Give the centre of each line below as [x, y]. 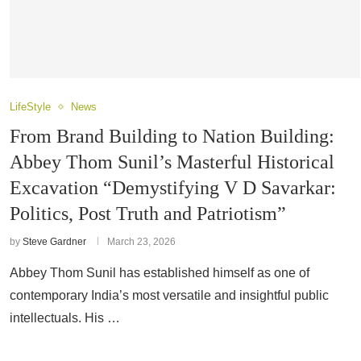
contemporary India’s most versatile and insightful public [169, 295]
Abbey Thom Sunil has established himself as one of [160, 273]
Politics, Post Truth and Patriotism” [148, 214]
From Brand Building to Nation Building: [172, 136]
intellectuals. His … [65, 318]
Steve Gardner [54, 242]
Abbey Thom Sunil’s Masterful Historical [172, 162]
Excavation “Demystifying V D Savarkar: [173, 188]
